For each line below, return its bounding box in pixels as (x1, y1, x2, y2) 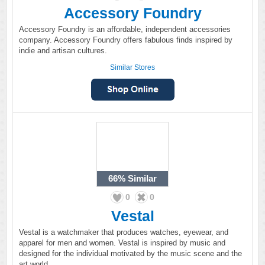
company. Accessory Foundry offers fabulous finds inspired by (19, 35, 232, 44)
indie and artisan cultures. (19, 46, 107, 55)
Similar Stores (110, 63, 155, 72)
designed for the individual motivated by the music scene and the (19, 249, 242, 258)
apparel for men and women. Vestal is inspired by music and (19, 238, 225, 247)
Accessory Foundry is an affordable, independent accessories (19, 25, 231, 34)
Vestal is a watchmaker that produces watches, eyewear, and (19, 228, 228, 237)
